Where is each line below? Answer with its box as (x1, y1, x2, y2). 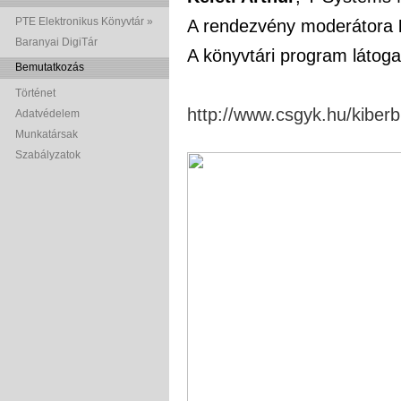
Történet (15, 87, 55, 99)
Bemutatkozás (15, 61, 84, 73)
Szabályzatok (15, 149, 81, 161)
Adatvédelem (15, 107, 80, 120)
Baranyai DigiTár (15, 36, 98, 48)
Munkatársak (15, 128, 78, 141)
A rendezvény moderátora (187, 16, 398, 36)
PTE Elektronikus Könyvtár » (15, 15, 153, 28)
